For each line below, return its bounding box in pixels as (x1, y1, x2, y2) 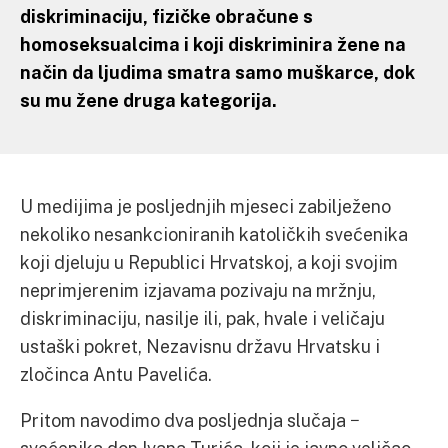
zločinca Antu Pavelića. (20, 363, 212, 385)
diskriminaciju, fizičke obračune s (20, 5, 313, 27)
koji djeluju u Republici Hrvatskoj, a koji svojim (20, 251, 398, 273)
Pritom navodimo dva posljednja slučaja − (20, 409, 360, 431)
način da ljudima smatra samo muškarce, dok (20, 61, 414, 83)
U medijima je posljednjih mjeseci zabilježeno (20, 195, 391, 217)
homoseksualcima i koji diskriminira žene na (20, 33, 406, 55)
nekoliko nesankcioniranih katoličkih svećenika (20, 223, 408, 245)
